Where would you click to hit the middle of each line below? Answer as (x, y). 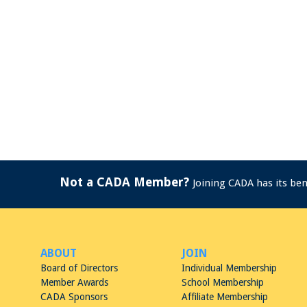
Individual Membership (229, 268)
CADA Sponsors (74, 297)
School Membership (223, 282)
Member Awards (74, 282)
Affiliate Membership (225, 297)
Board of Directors (79, 268)
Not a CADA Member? (124, 182)
